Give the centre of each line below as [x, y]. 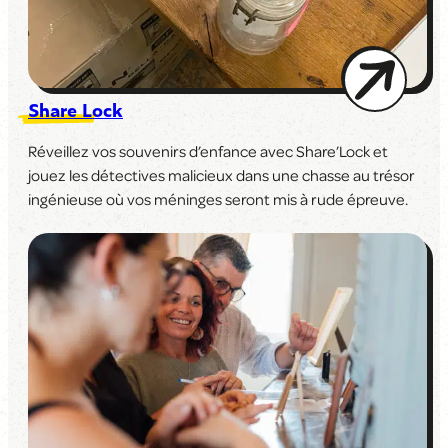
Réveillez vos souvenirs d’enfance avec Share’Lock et [208, 151]
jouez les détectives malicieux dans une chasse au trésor [221, 175]
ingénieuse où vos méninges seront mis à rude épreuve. [218, 199]
